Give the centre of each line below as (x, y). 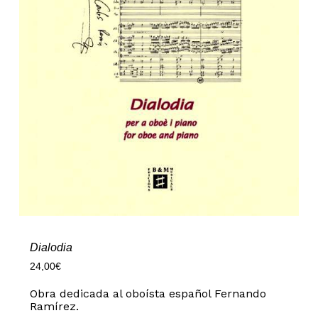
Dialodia (51, 248)
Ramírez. (54, 307)
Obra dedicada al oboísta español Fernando (148, 294)
